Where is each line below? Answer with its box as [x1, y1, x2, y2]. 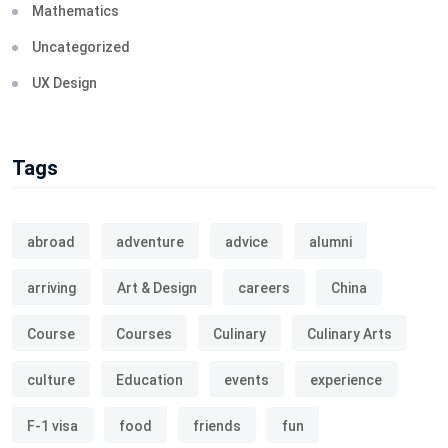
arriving [27, 280, 76, 297]
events [224, 372, 269, 389]
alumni [309, 234, 352, 251]
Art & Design [117, 280, 197, 297]
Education [116, 372, 183, 389]
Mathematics [32, 3, 119, 20]
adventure [116, 234, 184, 251]
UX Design [32, 75, 97, 92]
